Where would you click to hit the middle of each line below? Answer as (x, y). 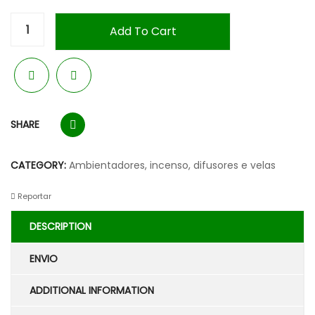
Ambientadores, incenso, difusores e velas (172, 165)
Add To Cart (143, 31)
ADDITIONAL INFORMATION (92, 290)
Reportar (33, 196)
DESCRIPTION (60, 226)
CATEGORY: (40, 165)
